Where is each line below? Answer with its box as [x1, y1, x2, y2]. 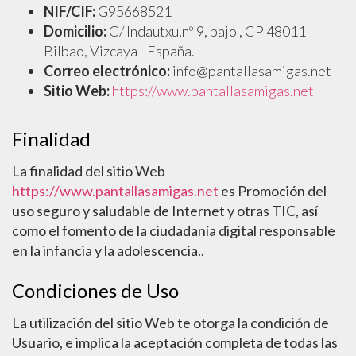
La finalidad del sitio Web [12, 162, 165, 180]
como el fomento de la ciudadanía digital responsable [12, 222, 335, 239]
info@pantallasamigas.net [170, 62, 331, 79]
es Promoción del [219, 182, 327, 199]
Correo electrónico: [44, 62, 170, 79]
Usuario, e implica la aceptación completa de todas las [12, 334, 338, 351]
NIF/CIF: [44, 2, 95, 20]
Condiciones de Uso [12, 279, 179, 302]
